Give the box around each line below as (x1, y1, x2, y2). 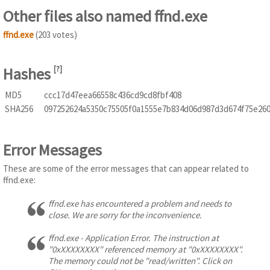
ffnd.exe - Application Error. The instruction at (48, 232, 219, 244)
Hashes (3, 64, 54, 84)
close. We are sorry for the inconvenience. (48, 209, 202, 221)
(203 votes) (34, 29, 77, 40)
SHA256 (5, 102, 33, 115)
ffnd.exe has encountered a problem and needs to (48, 197, 231, 209)
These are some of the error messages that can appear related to (3, 163, 249, 175)
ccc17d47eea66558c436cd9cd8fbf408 (44, 89, 181, 101)
